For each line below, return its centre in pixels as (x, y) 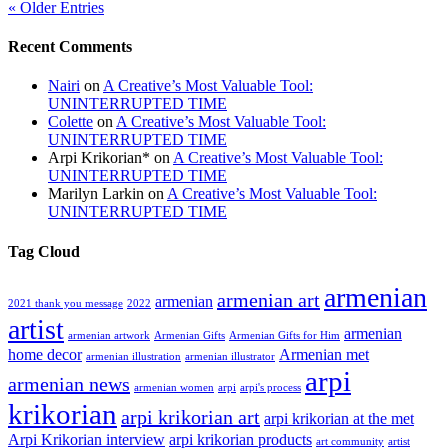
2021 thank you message (65, 303)
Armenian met (324, 354)
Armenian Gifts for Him (284, 335)
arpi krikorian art (190, 416)
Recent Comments (70, 47)
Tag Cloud (44, 251)
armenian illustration (133, 356)
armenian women (174, 387)
